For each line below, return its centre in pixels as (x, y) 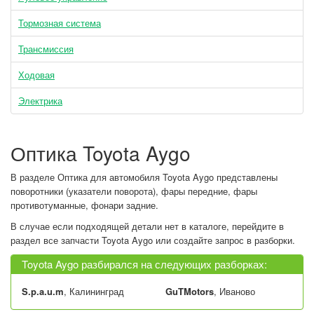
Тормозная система (60, 23)
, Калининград (94, 291)
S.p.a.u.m (43, 291)
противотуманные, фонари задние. (84, 205)
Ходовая (36, 75)
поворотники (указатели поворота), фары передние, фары (134, 191)
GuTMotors (190, 291)
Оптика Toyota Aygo (101, 153)
